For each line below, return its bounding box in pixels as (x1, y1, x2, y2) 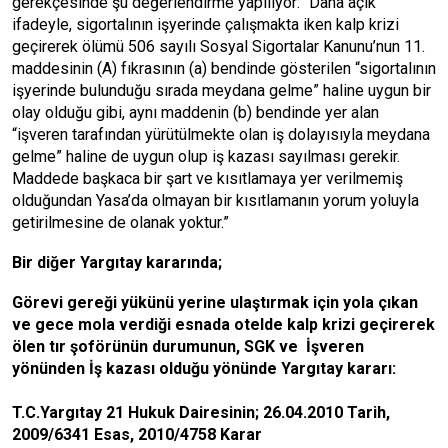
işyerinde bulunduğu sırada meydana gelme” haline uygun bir (12, 81, 431, 100)
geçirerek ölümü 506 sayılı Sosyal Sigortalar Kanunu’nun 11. (12, 37, 425, 56)
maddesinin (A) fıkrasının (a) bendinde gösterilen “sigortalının (12, 59, 436, 78)
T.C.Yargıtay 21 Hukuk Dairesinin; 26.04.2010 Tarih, (12, 403, 390, 422)
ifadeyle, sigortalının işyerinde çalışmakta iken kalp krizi (12, 15, 399, 34)
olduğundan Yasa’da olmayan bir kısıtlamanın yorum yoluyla (12, 191, 419, 210)
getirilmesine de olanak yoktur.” (12, 213, 229, 232)
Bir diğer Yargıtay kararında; (12, 253, 222, 272)
